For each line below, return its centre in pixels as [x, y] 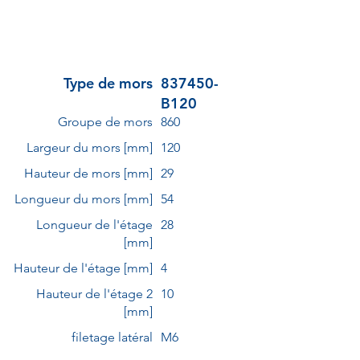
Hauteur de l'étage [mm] [83, 268]
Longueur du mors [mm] [84, 199]
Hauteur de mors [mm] [88, 173]
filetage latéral [112, 337]
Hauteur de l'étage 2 [94, 294]
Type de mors [108, 83]
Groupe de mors [105, 122]
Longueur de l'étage [94, 225]
